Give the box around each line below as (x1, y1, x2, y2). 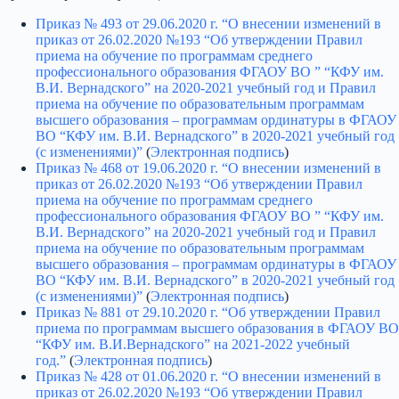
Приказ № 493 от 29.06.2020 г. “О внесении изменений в (36, 15, 381, 31)
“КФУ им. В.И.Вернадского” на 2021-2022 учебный (36, 336, 350, 352)
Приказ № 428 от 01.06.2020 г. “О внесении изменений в (36, 368, 381, 384)
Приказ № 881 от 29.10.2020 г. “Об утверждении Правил (36, 304, 380, 320)
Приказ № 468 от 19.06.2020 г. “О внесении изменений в (36, 159, 381, 175)
